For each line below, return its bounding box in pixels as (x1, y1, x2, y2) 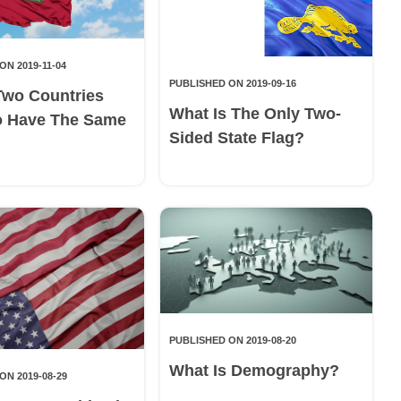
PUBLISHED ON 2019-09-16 (168, 78, 296, 90)
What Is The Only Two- (168, 105, 341, 124)
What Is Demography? (168, 362, 339, 380)
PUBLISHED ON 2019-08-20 (168, 335, 296, 346)
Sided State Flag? (168, 129, 304, 148)
